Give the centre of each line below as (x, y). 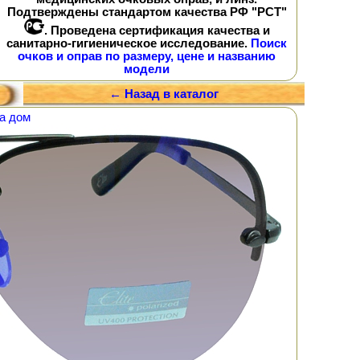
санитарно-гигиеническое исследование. (129, 43)
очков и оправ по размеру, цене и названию (147, 56)
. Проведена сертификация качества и (157, 30)
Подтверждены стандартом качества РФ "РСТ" (147, 12)
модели (147, 69)
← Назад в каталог (164, 94)
